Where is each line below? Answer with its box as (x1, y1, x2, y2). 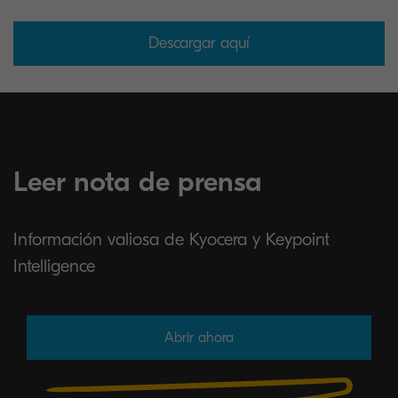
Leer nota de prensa (13, 165, 262, 198)
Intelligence (13, 256, 95, 276)
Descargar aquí (148, 34, 250, 52)
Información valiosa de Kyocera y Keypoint (13, 229, 330, 250)
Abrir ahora (164, 330, 234, 346)
